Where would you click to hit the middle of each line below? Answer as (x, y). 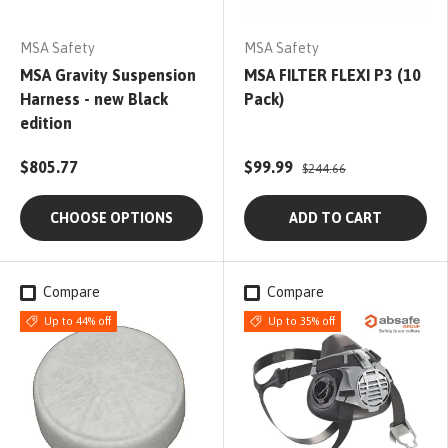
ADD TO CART (335, 218)
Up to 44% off (77, 321)
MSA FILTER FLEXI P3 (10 (332, 75)
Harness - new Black (94, 99)
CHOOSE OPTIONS (111, 218)
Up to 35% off (301, 321)
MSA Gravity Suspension (108, 75)
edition (46, 123)
